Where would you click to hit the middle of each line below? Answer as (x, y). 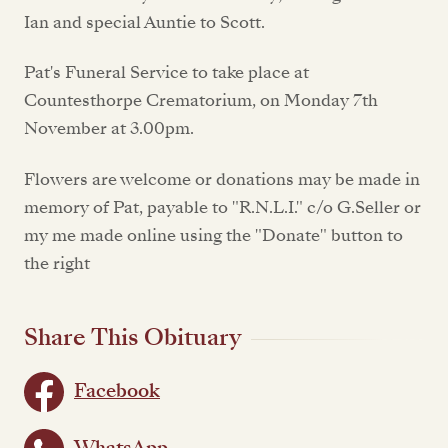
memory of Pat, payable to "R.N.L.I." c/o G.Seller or (222, 207)
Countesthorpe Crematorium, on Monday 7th (201, 101)
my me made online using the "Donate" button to (213, 235)
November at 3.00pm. (109, 129)
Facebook (117, 391)
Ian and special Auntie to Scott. (144, 22)
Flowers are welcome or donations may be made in (222, 179)
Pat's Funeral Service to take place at (166, 73)
